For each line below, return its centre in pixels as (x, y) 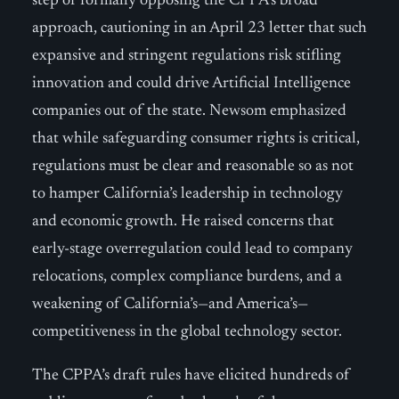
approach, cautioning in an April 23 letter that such (199, 28)
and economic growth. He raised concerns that (183, 222)
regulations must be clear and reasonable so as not (193, 167)
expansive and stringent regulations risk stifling (187, 56)
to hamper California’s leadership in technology (187, 194)
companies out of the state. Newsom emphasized (189, 111)
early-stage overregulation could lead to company (192, 249)
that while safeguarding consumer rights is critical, (196, 139)
